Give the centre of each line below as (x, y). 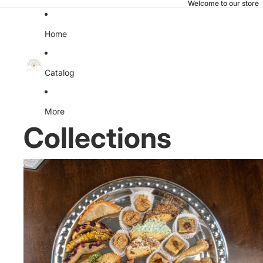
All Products (47, 165)
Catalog (60, 72)
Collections (97, 138)
